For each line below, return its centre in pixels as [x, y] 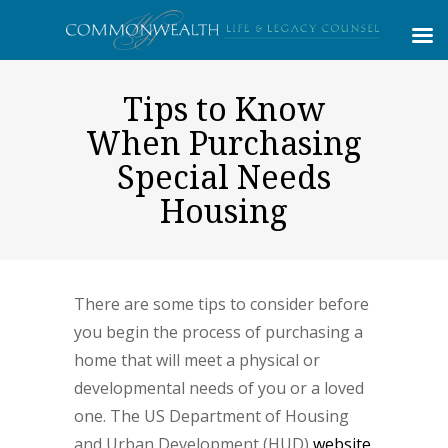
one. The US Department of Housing [211, 416]
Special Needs [224, 176]
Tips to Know [224, 108]
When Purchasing [224, 142]
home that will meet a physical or [197, 360]
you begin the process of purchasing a [218, 332]
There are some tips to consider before [221, 304]
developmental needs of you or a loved [219, 388]
